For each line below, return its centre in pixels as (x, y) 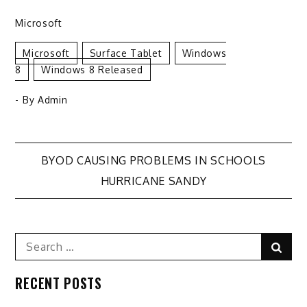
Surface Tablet (126, 53)
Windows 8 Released (92, 69)
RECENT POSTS (59, 283)
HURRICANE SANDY (153, 181)
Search (33, 240)
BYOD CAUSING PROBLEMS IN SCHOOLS (153, 160)
